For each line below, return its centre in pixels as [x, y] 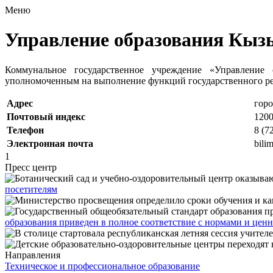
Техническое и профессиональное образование [102, 266]
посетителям [31, 189]
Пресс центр [31, 167]
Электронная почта [50, 143]
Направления [33, 255]
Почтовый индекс [46, 116]
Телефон [25, 130]
